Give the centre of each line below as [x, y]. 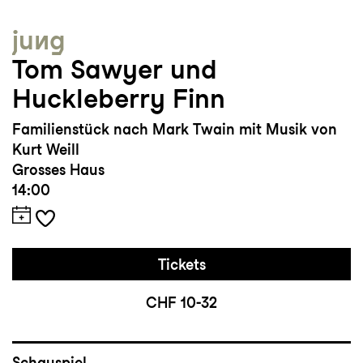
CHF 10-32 [181, 303]
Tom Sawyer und [115, 70]
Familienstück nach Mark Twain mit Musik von [175, 130]
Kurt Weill [46, 150]
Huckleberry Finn [119, 99]
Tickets [181, 265]
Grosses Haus [58, 170]
